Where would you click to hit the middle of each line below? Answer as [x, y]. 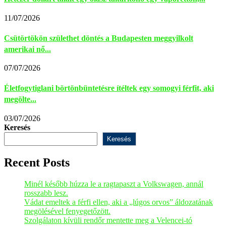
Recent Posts [37, 162]
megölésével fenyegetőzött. [67, 211]
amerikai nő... [27, 49]
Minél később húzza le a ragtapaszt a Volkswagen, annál [114, 184]
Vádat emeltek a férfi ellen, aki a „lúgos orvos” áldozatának [119, 202]
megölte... [20, 99]
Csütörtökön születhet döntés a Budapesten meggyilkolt [99, 38]
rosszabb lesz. [46, 193]
